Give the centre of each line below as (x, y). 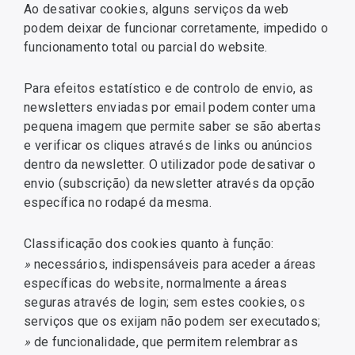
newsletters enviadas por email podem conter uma (170, 107)
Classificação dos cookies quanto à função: (151, 244)
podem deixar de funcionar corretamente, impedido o (176, 28)
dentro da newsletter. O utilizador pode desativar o (170, 164)
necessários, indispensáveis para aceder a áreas (175, 264)
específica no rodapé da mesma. (118, 202)
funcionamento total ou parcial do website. (146, 47)
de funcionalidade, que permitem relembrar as (166, 342)
